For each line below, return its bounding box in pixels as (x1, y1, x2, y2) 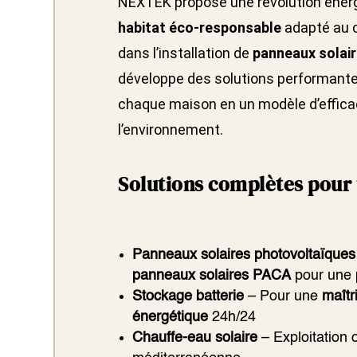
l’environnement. (118, 121, 224, 139)
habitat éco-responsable (118, 19, 282, 37)
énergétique (132, 310, 209, 325)
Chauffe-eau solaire (132, 331, 258, 346)
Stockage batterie (132, 289, 245, 304)
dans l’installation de (118, 45, 253, 62)
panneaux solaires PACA (132, 269, 292, 284)
